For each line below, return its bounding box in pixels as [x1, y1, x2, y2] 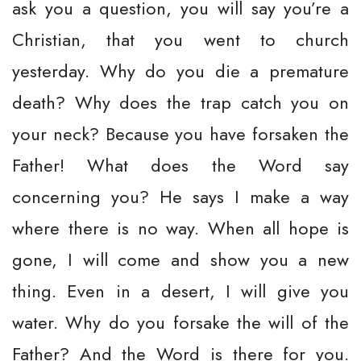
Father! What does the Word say [12, 152, 349, 178]
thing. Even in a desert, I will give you [12, 278, 349, 304]
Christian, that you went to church [12, 27, 349, 52]
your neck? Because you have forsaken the [12, 121, 349, 147]
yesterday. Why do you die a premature [12, 58, 349, 84]
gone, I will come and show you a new [12, 247, 349, 272]
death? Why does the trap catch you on [12, 89, 349, 115]
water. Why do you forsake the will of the [12, 309, 349, 335]
